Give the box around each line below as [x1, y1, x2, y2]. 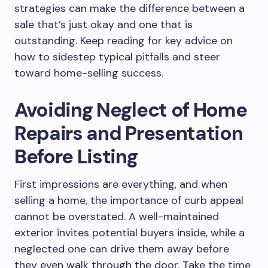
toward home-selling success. [14, 66, 163, 80]
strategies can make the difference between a [14, 1, 245, 16]
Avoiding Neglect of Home [14, 97, 247, 123]
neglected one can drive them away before [14, 242, 229, 256]
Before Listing [14, 144, 138, 169]
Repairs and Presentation [14, 120, 243, 146]
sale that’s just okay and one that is [14, 17, 193, 32]
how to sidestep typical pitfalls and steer [14, 50, 220, 64]
